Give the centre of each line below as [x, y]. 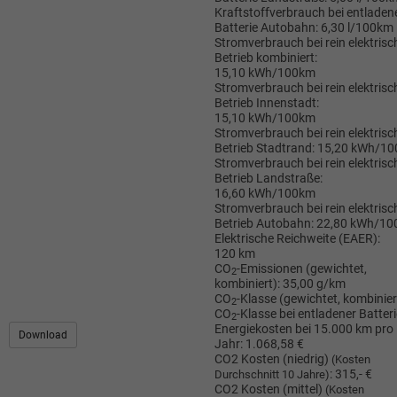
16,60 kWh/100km [265, 193]
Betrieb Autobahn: [264, 223]
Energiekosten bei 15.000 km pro [304, 329]
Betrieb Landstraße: [268, 178]
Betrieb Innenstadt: [266, 103]
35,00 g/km [314, 284]
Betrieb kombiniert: [265, 58]
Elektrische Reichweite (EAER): [297, 238]
